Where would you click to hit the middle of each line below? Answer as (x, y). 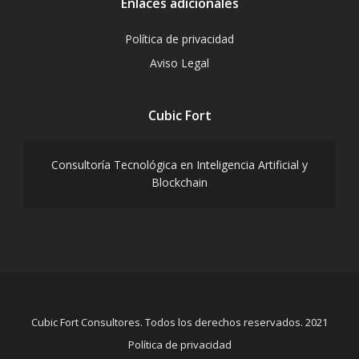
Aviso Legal (179, 63)
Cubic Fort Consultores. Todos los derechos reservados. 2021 (179, 322)
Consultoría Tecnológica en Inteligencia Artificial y (179, 165)
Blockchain (179, 182)
